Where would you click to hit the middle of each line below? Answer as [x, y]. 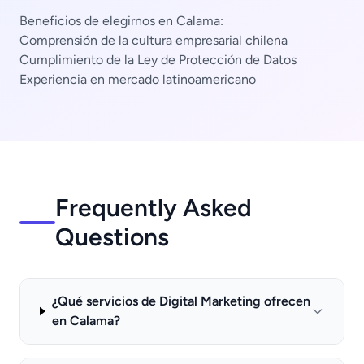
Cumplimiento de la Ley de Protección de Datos [158, 60]
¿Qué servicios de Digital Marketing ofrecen [181, 301]
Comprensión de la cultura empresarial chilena [154, 40]
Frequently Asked [153, 208]
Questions [112, 237]
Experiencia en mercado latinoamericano [138, 79]
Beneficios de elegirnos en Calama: [121, 21]
